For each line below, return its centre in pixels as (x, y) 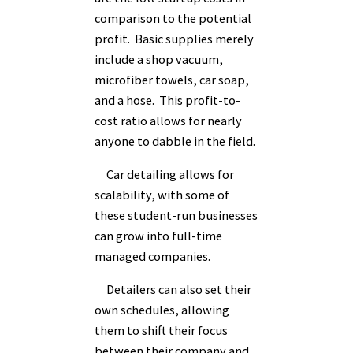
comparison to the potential (173, 18)
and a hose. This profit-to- (167, 100)
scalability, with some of (162, 194)
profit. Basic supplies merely (174, 38)
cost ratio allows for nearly (168, 120)
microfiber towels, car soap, (172, 79)
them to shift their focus (161, 331)
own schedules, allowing (162, 310)
